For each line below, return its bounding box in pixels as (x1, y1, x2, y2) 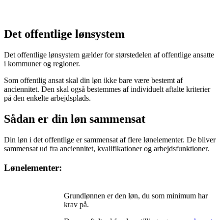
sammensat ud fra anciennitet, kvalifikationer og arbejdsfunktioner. (4, 144, 209, 153)
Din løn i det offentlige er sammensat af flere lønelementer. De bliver (4, 136, 216, 144)
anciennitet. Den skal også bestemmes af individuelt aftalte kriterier (4, 85, 210, 94)
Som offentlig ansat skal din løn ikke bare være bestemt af (4, 76, 183, 85)
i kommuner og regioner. (4, 59, 80, 68)
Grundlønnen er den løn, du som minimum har (64, 192, 208, 200)
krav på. (64, 200, 89, 209)
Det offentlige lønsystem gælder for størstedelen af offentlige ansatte (4, 51, 214, 59)
